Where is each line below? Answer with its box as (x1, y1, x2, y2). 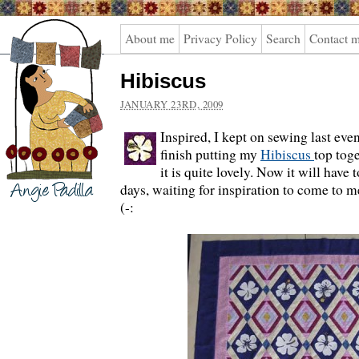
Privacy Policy (184, 30, 257, 46)
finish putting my (160, 145, 260, 163)
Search (266, 30, 301, 46)
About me (125, 30, 175, 46)
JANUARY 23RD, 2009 (120, 97, 224, 111)
